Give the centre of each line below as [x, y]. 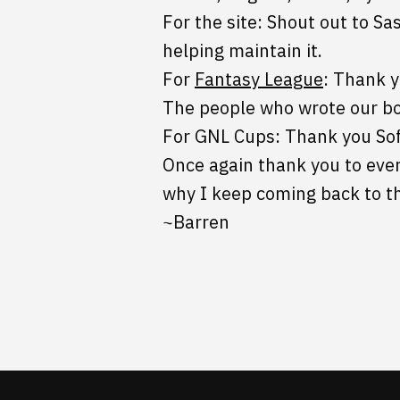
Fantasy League [259, 79]
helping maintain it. [242, 51]
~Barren [196, 222]
